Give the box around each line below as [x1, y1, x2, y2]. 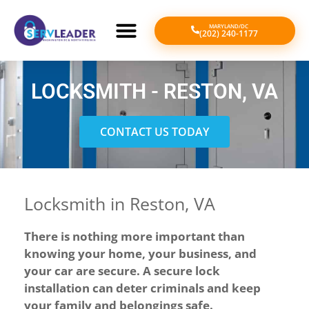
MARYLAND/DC [209, 21, 249, 30]
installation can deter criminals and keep [24, 280, 261, 296]
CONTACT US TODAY [100, 124, 209, 139]
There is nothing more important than [24, 228, 245, 244]
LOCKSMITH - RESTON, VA [31, 79, 278, 103]
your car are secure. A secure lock [24, 263, 220, 279]
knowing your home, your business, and [24, 246, 257, 261]
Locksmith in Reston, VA [24, 192, 215, 215]
